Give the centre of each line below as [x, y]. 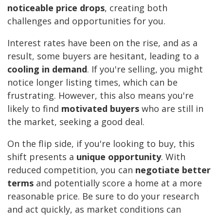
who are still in [171, 109]
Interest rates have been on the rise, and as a [102, 43]
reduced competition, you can [71, 170]
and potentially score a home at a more [118, 183]
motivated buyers [100, 109]
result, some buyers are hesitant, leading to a [103, 56]
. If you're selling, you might [145, 69]
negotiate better [173, 170]
